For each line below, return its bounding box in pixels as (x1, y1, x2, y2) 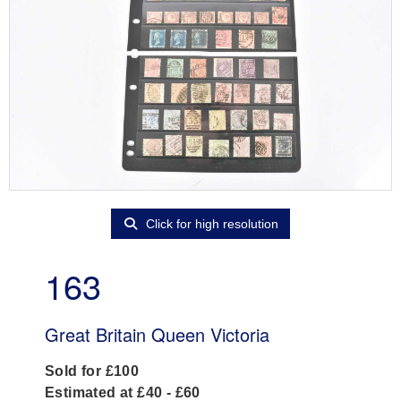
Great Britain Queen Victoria (45, 320, 269, 347)
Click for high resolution (142, 216, 279, 231)
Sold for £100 (45, 363, 140, 379)
